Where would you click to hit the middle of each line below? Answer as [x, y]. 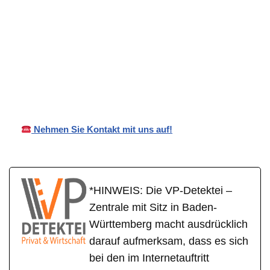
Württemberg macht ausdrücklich [168, 224]
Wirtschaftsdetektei [127, 72]
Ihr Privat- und [127, 57]
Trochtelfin [225, 64]
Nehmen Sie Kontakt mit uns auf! [102, 130]
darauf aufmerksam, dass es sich [169, 241]
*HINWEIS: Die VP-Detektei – [161, 191]
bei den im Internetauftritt [149, 258]
